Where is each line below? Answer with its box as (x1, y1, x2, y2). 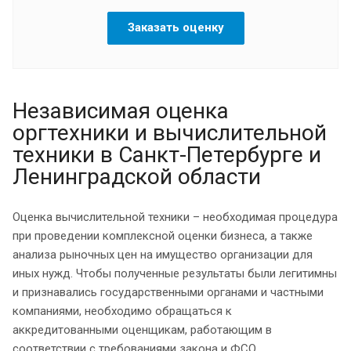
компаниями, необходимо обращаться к (13, 303, 232, 318)
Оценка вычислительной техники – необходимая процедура (13, 209, 338, 224)
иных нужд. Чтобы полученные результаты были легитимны (13, 266, 337, 280)
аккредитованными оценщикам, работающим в (13, 322, 272, 337)
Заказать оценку (127, 20, 224, 34)
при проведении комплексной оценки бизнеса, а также (13, 228, 313, 243)
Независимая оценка (13, 97, 229, 124)
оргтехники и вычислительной (13, 119, 327, 146)
